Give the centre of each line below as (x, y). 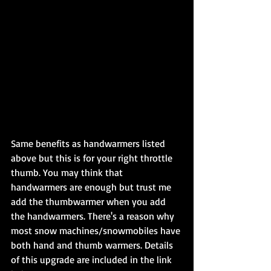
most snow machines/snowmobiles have (97, 231)
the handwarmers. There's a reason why (94, 216)
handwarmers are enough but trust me (92, 187)
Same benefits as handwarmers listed (89, 144)
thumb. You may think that (68, 173)
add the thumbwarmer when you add (90, 202)
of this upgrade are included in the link (93, 260)
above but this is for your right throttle (93, 158)
